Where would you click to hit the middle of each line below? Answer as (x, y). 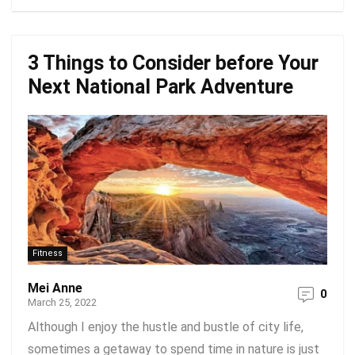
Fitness (48, 253)
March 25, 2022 (62, 302)
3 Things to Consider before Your (173, 63)
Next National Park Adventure (160, 87)
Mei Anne (55, 288)
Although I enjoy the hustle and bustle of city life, (166, 327)
